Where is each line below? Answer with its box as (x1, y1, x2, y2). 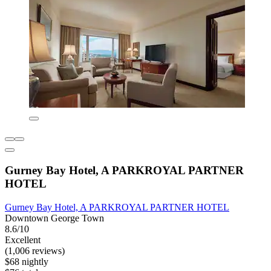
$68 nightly (5, 256, 48, 267)
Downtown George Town (5, 212, 104, 223)
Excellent (5, 234, 41, 245)
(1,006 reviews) (5, 245, 65, 256)
